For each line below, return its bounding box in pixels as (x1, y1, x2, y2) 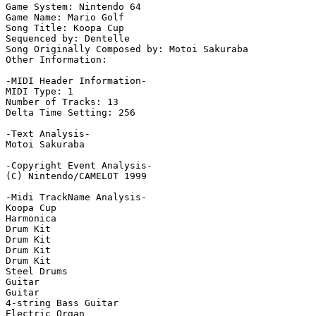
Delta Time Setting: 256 (6, 107, 135, 119)
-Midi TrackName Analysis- (6, 192, 147, 203)
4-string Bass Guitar (6, 298, 119, 309)
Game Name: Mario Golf (6, 12, 124, 23)
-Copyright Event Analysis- (6, 160, 152, 171)
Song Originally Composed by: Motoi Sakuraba (6, 44, 248, 55)
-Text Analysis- (6, 128, 90, 140)
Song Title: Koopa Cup (6, 23, 124, 34)
